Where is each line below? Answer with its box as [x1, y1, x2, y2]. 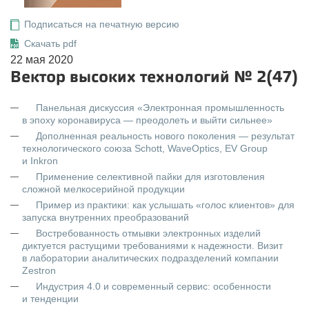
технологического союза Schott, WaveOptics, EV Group [22, 143, 268, 154]
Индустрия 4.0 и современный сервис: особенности [36, 281, 271, 292]
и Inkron [22, 155, 58, 166]
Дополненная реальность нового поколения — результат [36, 130, 295, 141]
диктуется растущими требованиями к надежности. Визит [22, 240, 283, 251]
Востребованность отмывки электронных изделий [36, 228, 261, 239]
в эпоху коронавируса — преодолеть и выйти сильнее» [22, 114, 272, 126]
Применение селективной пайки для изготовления [36, 171, 265, 182]
